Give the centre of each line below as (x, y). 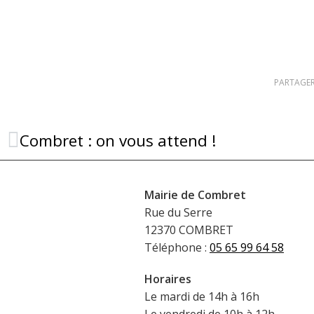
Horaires (168, 279)
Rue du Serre (178, 212)
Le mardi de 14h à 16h (202, 296)
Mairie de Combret (195, 194)
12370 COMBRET (189, 230)
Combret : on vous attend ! (118, 141)
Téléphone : (177, 247)
